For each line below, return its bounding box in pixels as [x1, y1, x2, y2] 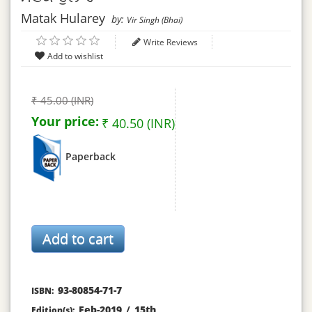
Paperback [65, 150, 116, 164]
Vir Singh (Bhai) [127, 14, 182, 26]
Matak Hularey [21, 10, 105, 27]
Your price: [31, 113, 99, 130]
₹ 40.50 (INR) [102, 114, 175, 132]
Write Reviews [143, 36, 198, 49]
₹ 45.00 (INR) [31, 93, 93, 108]
